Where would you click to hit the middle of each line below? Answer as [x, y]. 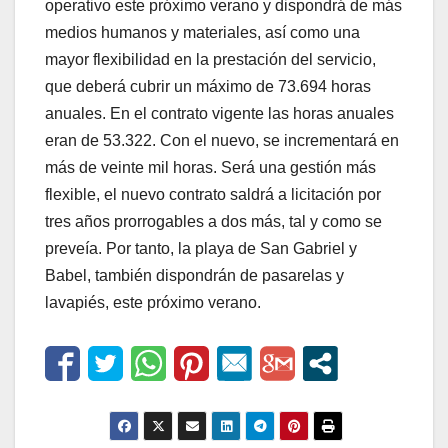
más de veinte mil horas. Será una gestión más [210, 167]
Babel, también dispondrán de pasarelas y [194, 275]
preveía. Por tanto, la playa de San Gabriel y [201, 248]
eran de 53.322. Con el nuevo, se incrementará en [222, 140]
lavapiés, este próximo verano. [153, 302]
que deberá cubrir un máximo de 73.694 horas [208, 86]
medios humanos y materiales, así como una [202, 32]
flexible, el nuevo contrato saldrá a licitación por [213, 194]
